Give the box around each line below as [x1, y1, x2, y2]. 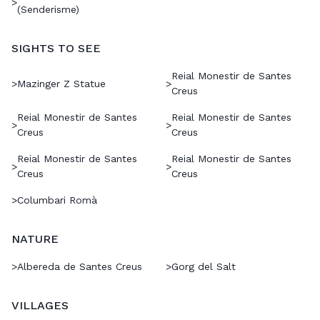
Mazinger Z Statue [17, 77, 106, 89]
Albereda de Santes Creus [17, 261, 142, 273]
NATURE [11, 232, 59, 246]
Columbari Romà [17, 194, 97, 206]
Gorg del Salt [171, 261, 236, 273]
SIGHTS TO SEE [11, 41, 101, 56]
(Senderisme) [17, 4, 79, 16]
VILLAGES [11, 299, 69, 313]
